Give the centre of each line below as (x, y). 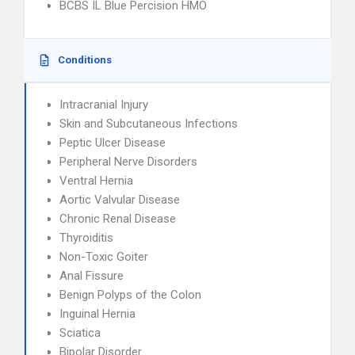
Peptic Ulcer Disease (113, 143)
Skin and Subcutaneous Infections (149, 124)
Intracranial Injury (104, 105)
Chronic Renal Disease (118, 219)
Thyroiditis (86, 238)
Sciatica (80, 333)
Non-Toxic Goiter (104, 257)
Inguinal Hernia (97, 314)
